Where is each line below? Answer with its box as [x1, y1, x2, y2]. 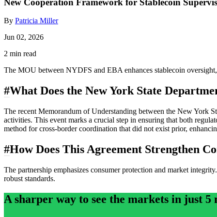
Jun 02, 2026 [4, 33, 44, 42]
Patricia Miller [15, 16, 58, 25]
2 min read [4, 49, 36, 58]
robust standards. [4, 174, 55, 183]
